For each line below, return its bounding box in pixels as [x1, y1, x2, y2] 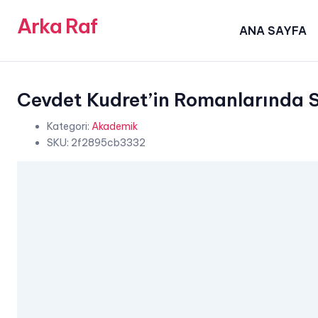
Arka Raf [17, 13, 97, 38]
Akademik [92, 119, 138, 133]
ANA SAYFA [239, 23, 307, 38]
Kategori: [47, 119, 89, 133]
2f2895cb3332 [71, 136, 146, 149]
